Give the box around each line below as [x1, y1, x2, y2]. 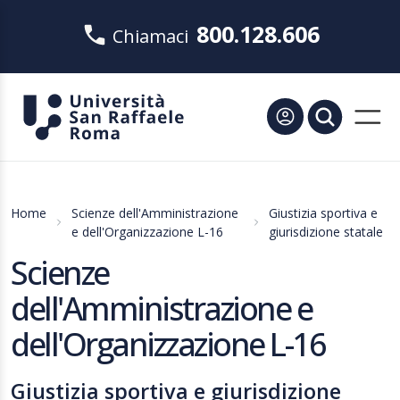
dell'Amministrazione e [11, 287, 312, 330]
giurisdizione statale [268, 223, 383, 240]
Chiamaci [107, 24, 193, 48]
